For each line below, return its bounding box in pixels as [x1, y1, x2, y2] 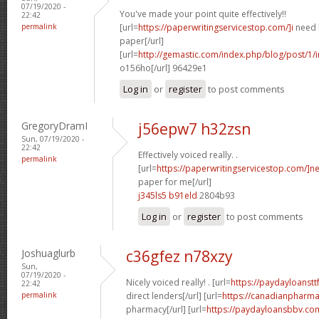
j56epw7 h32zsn [138, 118, 251, 139]
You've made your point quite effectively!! [120, 7, 286, 20]
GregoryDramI [21, 118, 88, 132]
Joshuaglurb [21, 246, 75, 260]
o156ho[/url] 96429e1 [120, 61, 207, 74]
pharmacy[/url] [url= [126, 303, 206, 315]
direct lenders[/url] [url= [126, 289, 222, 302]
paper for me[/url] [138, 175, 211, 188]
